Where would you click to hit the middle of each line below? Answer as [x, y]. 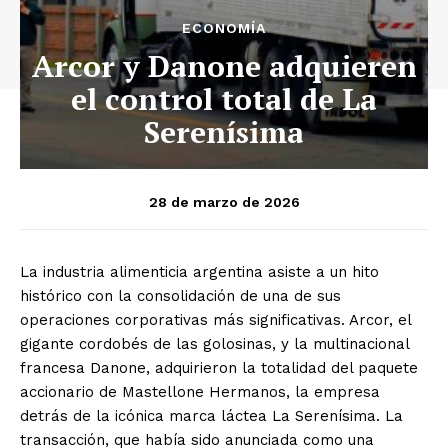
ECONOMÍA [224, 27]
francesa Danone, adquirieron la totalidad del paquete [219, 367]
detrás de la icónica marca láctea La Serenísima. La [211, 415]
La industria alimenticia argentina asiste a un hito [199, 271]
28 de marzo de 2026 [224, 201]
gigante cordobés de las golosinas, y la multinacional [214, 343]
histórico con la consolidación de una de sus [180, 295]
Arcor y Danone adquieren [224, 65]
